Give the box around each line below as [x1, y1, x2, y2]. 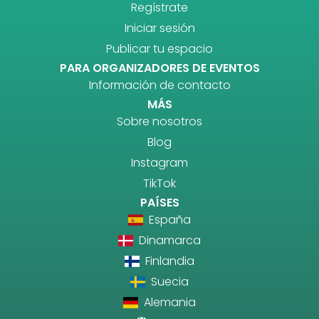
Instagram [131, 154, 188, 171]
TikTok [143, 174, 176, 192]
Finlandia [142, 252, 195, 269]
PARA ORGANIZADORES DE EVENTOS [59, 59, 260, 76]
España [146, 211, 192, 228]
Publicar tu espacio [106, 40, 213, 57]
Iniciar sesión [124, 19, 195, 36]
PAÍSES [140, 194, 179, 211]
